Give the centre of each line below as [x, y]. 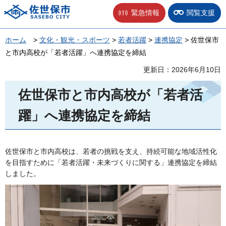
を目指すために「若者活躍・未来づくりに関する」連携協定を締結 [111, 162]
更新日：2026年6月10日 [182, 70]
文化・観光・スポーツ [75, 40]
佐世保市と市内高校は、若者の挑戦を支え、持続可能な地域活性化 [111, 151]
